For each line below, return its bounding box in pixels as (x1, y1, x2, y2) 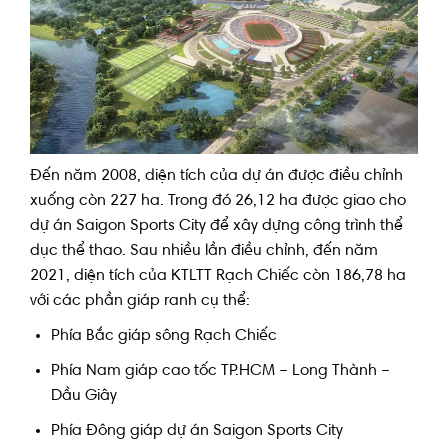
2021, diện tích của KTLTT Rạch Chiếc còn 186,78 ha (30, 268, 406, 285)
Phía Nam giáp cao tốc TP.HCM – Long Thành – (50, 362, 390, 379)
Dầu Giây (50, 387, 117, 404)
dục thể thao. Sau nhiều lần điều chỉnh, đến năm (30, 243, 378, 260)
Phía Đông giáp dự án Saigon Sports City (50, 422, 343, 439)
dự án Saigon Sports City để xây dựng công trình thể (30, 218, 403, 235)
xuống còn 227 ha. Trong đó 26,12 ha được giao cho (30, 193, 406, 210)
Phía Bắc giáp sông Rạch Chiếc (50, 328, 277, 345)
